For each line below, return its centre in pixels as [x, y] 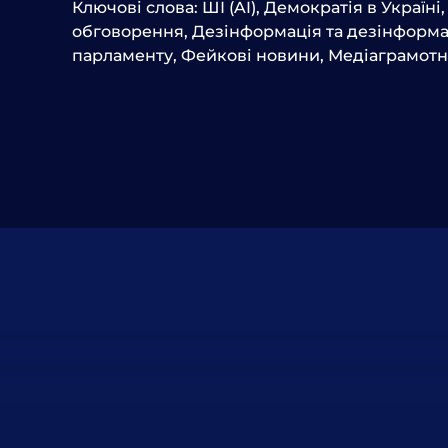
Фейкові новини [250, 55]
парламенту [122, 55]
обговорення [128, 31]
